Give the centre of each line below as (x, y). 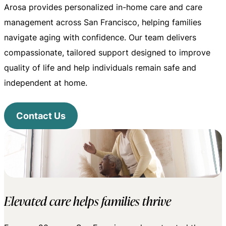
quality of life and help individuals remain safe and (100, 68)
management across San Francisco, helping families (103, 22)
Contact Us (41, 116)
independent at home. (46, 83)
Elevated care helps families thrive (88, 201)
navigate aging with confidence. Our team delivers (100, 37)
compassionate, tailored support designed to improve (107, 52)
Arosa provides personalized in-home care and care (103, 7)
